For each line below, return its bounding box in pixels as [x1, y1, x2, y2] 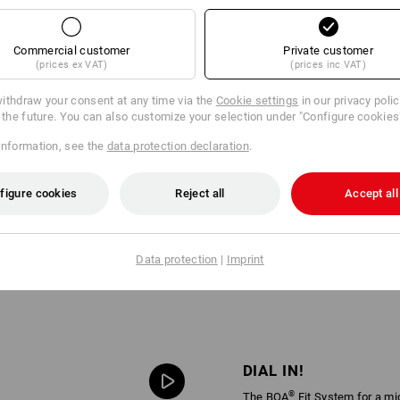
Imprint [226, 252, 264, 266]
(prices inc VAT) [290, 58, 367, 71]
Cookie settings [215, 93, 299, 107]
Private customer [283, 43, 374, 57]
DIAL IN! [242, 362, 304, 380]
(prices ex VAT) [36, 58, 108, 71]
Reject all [175, 186, 225, 200]
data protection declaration [106, 138, 249, 153]
